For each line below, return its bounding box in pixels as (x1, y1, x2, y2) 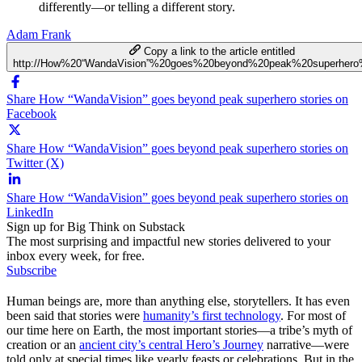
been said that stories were (6, 308, 143, 322)
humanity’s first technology (143, 308, 280, 322)
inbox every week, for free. (6, 248, 145, 263)
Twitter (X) (6, 155, 64, 170)
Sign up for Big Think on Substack (6, 219, 185, 234)
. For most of (280, 308, 346, 322)
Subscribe (6, 263, 57, 277)
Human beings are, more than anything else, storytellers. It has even (6, 293, 350, 308)
